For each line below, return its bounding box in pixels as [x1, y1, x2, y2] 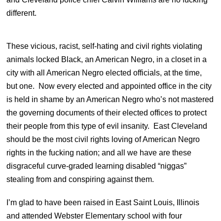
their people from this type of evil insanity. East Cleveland [6, 121, 208, 130]
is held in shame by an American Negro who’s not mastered [6, 95, 214, 104]
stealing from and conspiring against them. [6, 175, 154, 184]
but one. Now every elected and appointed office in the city [6, 81, 212, 90]
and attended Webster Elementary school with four [6, 211, 183, 220]
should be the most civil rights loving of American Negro [6, 135, 200, 144]
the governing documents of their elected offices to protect [6, 108, 207, 117]
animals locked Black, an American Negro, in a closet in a [6, 55, 207, 64]
